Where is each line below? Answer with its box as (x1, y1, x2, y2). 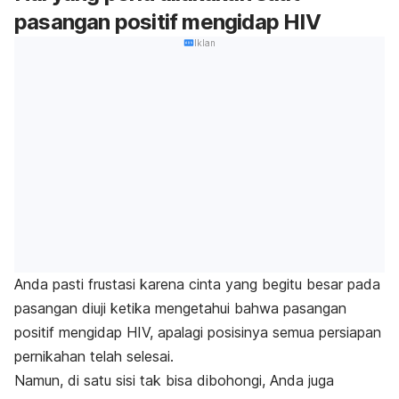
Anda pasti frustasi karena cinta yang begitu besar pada (14, 275, 380, 294)
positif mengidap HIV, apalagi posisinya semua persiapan (14, 323, 381, 342)
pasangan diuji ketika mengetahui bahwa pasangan (14, 299, 346, 318)
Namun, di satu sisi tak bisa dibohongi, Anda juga (14, 371, 334, 390)
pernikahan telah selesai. (14, 347, 174, 366)
